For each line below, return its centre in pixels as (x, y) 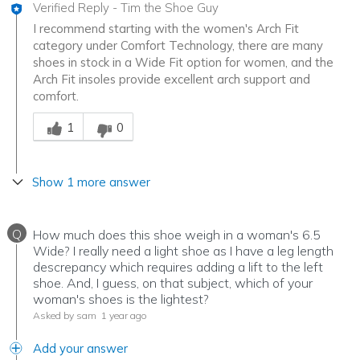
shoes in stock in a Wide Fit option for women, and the (183, 63)
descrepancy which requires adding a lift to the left (178, 267)
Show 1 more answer (91, 182)
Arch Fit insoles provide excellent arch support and (172, 80)
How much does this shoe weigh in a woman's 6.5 (177, 235)
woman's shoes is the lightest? (121, 299)
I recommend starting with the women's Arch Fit (166, 29)
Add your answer (80, 349)
